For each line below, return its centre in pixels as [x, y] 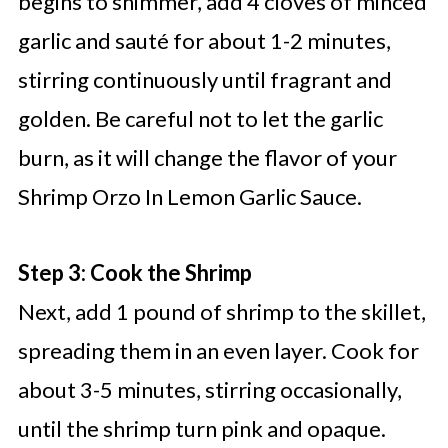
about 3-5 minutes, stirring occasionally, [209, 390]
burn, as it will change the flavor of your [207, 158]
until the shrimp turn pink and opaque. [201, 429]
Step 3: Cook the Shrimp [134, 273]
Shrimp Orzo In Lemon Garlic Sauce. [189, 197]
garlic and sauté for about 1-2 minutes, [204, 41]
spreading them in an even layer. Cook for [218, 351]
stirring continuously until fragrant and [204, 80]
